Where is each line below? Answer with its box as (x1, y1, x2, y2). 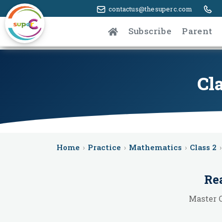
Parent (182, 25, 213, 37)
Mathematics (129, 142, 182, 152)
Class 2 (190, 142, 217, 152)
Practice (88, 142, 121, 152)
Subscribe (128, 25, 172, 37)
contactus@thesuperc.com (109, 4, 193, 13)
